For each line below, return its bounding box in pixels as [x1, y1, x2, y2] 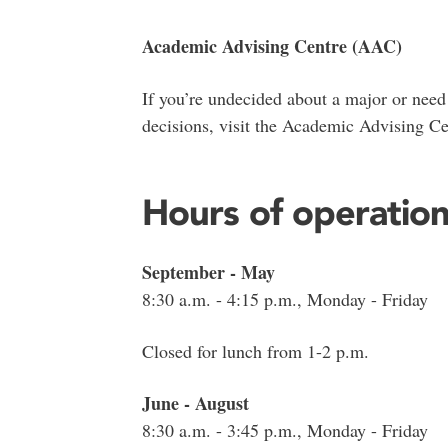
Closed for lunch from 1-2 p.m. [141, 339, 369, 364]
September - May [141, 259, 275, 286]
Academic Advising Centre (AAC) [141, 33, 402, 59]
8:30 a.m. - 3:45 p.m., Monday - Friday [141, 418, 428, 443]
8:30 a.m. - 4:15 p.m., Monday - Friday [141, 287, 428, 312]
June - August [141, 390, 249, 417]
